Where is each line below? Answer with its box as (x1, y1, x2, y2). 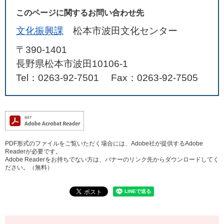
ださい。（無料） (5, 163, 53, 171)
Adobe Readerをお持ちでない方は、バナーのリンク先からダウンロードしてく (5, 155, 219, 163)
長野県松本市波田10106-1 (16, 58, 128, 69)
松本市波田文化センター (73, 25, 177, 36)
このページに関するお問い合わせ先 (16, 8, 144, 17)
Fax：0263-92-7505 (111, 72, 198, 83)
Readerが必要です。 (5, 147, 61, 155)
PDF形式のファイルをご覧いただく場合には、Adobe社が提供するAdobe (5, 139, 203, 147)
